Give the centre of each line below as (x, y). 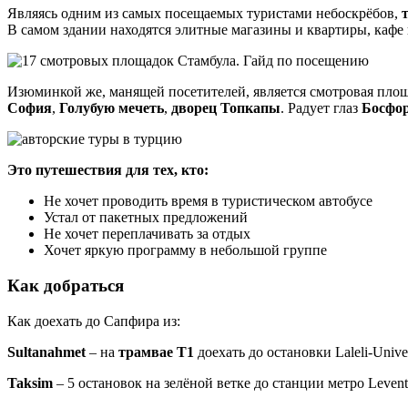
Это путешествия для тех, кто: (108, 170)
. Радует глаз (321, 108)
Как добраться (66, 285)
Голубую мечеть (112, 108)
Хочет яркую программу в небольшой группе (185, 250)
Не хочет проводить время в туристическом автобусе (208, 201)
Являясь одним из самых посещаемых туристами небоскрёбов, (204, 14)
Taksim (30, 382)
